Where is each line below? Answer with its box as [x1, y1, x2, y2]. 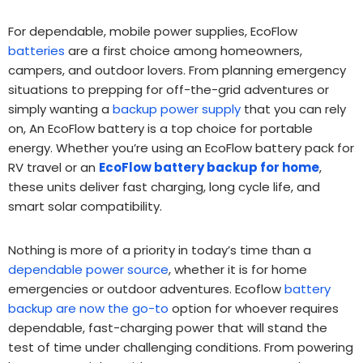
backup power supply [113, 100, 241, 118]
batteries [8, 42, 65, 60]
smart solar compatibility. [8, 198, 162, 216]
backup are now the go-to [8, 300, 169, 318]
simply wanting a [8, 100, 113, 118]
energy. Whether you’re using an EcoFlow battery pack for [8, 139, 354, 157]
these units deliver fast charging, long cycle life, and [8, 178, 320, 196]
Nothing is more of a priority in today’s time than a [8, 241, 311, 259]
